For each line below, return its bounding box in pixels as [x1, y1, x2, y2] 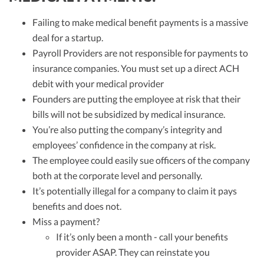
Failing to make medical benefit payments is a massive [32, 16, 248, 28]
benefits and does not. [32, 200, 121, 212]
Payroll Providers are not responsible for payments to [32, 47, 248, 59]
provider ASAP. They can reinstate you [56, 246, 210, 258]
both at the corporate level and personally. [32, 170, 202, 181]
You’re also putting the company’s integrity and [32, 124, 222, 136]
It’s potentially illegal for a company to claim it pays [32, 185, 237, 197]
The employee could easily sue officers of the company [32, 154, 250, 166]
